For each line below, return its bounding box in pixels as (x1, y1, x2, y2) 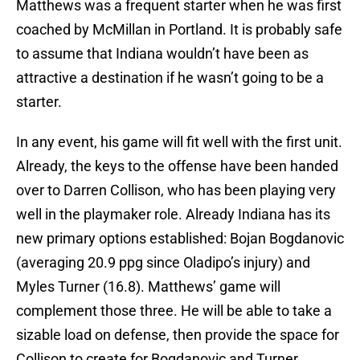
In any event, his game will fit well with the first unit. (16, 133, 342, 151)
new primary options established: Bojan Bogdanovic (16, 230, 344, 247)
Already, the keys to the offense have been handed (16, 157, 338, 175)
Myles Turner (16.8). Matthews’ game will (16, 278, 280, 296)
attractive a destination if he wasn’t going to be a (16, 69, 324, 87)
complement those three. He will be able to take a (16, 302, 332, 320)
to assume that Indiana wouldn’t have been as (16, 45, 309, 63)
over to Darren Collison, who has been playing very (16, 182, 336, 199)
